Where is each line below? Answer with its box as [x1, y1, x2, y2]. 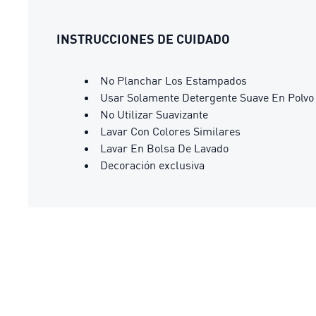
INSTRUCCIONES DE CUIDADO [56, 31, 230, 47]
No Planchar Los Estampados [100, 73, 247, 87]
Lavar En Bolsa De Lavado [100, 141, 229, 155]
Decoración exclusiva [100, 158, 205, 172]
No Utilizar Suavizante [100, 107, 208, 121]
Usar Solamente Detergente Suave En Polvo [100, 90, 314, 104]
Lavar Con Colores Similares [100, 124, 241, 138]
